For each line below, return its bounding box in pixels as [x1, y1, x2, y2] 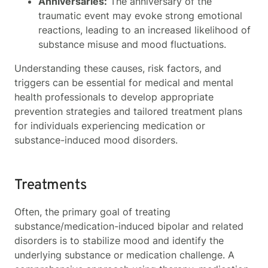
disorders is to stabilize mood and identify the [14, 234, 224, 246]
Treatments [14, 176, 87, 194]
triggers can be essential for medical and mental [14, 76, 233, 89]
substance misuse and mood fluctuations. [38, 38, 226, 50]
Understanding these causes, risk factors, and [14, 62, 221, 74]
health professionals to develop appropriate [14, 90, 214, 103]
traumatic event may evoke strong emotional [38, 9, 242, 22]
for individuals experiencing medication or [14, 119, 205, 132]
